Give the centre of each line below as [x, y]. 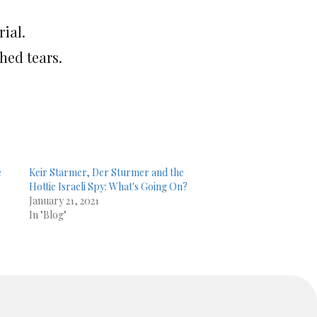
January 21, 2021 [64, 201]
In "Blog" [47, 215]
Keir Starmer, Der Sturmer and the [106, 172]
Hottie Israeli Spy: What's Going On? [108, 186]
